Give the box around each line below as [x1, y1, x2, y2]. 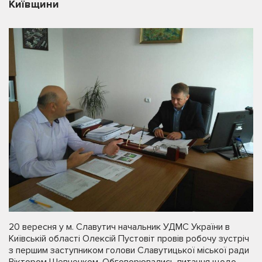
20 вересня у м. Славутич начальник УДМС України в [9, 220, 230, 233]
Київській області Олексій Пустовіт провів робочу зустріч [9, 232, 249, 244]
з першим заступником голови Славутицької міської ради [9, 244, 249, 256]
